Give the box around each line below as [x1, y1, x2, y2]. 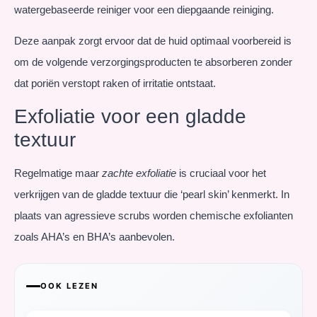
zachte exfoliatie [102, 166, 176, 179]
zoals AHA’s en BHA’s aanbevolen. [14, 230, 175, 243]
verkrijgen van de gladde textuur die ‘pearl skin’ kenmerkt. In [14, 188, 289, 200]
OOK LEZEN [40, 281, 98, 292]
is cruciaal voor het [176, 166, 266, 179]
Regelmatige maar [14, 166, 102, 179]
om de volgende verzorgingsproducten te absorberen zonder [14, 56, 292, 69]
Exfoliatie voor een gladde [14, 105, 246, 127]
